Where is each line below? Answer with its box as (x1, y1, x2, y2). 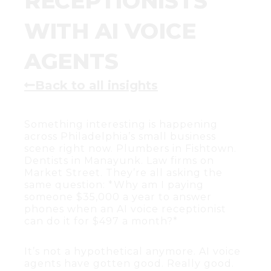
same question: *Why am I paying (24, 178, 204, 191)
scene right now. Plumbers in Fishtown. (24, 142, 237, 154)
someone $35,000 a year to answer (24, 191, 212, 203)
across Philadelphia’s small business (24, 130, 216, 142)
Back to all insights (35, 77, 158, 93)
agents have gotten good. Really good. (24, 257, 234, 269)
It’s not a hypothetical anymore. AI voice (24, 245, 241, 257)
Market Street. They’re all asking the (24, 166, 223, 178)
